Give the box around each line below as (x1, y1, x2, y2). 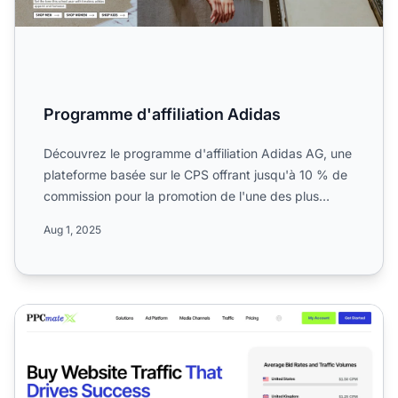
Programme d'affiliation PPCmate (14, 305, 235, 323)
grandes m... (44, 209, 116, 225)
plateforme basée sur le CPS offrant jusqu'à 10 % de (44, 166, 347, 182)
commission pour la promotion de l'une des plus (44, 187, 319, 203)
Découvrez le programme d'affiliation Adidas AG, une (44, 145, 352, 161)
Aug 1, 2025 (44, 222, 101, 236)
